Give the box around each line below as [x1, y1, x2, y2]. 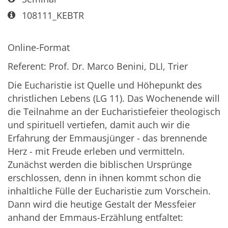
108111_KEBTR [21, 9, 84, 22]
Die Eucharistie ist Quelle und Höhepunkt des [8, 78, 202, 91]
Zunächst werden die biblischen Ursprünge [8, 158, 192, 170]
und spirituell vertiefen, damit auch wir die [8, 118, 190, 131]
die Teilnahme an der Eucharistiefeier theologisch [8, 105, 220, 118]
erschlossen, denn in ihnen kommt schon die [8, 171, 201, 184]
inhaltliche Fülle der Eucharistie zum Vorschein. [8, 184, 211, 197]
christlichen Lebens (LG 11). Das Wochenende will [8, 92, 220, 104]
